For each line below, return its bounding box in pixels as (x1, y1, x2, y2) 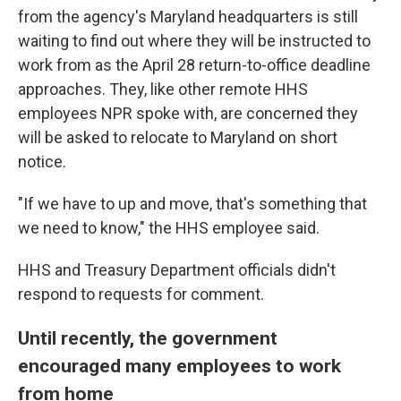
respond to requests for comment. (18, 285, 264, 303)
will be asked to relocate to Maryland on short (18, 128, 337, 147)
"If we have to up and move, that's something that (18, 194, 367, 213)
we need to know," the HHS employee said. (18, 218, 320, 237)
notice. (18, 152, 66, 171)
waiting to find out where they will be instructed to (18, 31, 371, 50)
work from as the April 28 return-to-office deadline (18, 55, 371, 74)
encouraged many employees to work (18, 354, 341, 377)
